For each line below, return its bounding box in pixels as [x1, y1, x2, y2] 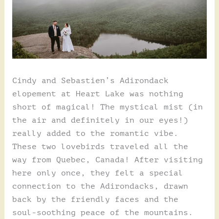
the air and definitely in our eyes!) [12, 115, 188, 125]
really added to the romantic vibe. [12, 129, 178, 138]
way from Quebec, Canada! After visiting [12, 155, 203, 164]
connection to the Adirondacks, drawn [12, 181, 188, 191]
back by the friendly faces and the [12, 195, 178, 204]
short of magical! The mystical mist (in [12, 102, 203, 111]
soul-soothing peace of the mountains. [12, 208, 193, 217]
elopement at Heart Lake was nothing [12, 89, 183, 98]
